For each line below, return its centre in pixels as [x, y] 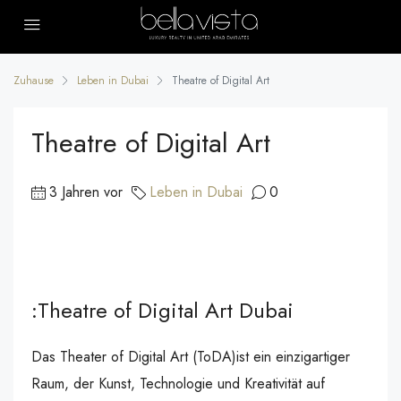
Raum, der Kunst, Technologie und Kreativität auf [178, 384]
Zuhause [34, 81]
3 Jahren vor [86, 192]
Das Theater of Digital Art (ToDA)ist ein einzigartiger [191, 357]
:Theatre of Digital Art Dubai [162, 310]
